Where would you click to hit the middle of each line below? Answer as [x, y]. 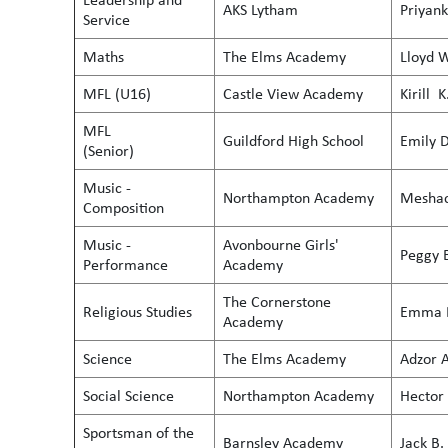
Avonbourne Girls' [281, 244]
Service [106, 19]
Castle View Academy [293, 93]
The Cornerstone [277, 301]
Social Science [128, 395]
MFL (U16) [117, 93]
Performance [125, 264]
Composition [123, 207]
